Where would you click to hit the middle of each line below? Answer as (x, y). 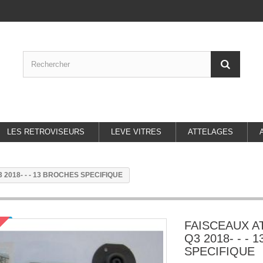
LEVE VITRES (136, 132)
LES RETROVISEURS (46, 132)
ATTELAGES (211, 132)
